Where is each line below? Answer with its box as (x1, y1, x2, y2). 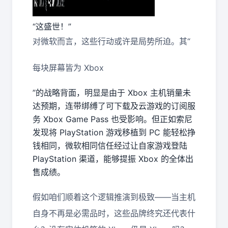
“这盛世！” (33, 21, 71, 32)
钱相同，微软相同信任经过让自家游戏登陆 (33, 140, 187, 151)
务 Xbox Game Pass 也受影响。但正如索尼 (33, 114, 192, 124)
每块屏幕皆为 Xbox (33, 63, 104, 73)
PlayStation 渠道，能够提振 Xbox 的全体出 (33, 154, 193, 164)
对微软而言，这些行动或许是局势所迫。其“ (33, 36, 190, 46)
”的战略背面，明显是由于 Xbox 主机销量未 (33, 88, 191, 98)
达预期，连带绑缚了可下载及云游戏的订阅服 (33, 101, 195, 111)
